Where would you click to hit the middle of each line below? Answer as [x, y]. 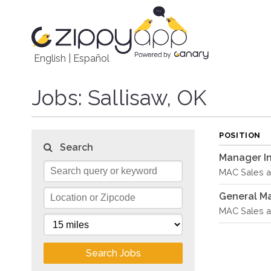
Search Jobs [113, 253]
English [50, 58]
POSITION [240, 135]
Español [91, 58]
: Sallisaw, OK [142, 98]
